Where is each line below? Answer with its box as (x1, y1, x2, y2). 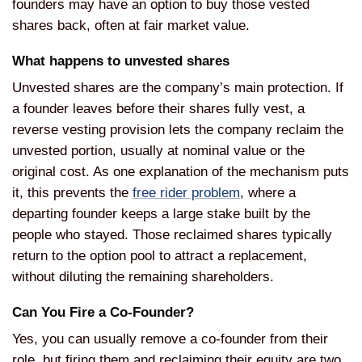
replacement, (229, 247, 307, 263)
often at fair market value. (95, 17, 250, 33)
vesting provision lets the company (62, 121, 276, 137)
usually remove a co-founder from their (94, 330, 328, 347)
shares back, (12, 17, 95, 33)
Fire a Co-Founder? (69, 304, 194, 320)
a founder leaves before (12, 100, 158, 116)
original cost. (12, 163, 93, 179)
